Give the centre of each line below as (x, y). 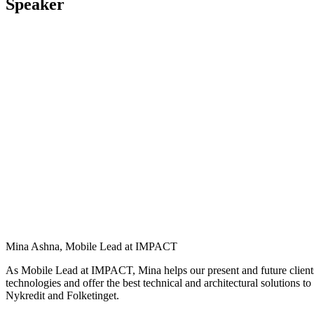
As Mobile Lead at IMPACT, (72, 271)
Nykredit (25, 296)
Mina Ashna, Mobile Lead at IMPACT (91, 247)
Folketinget (91, 296)
